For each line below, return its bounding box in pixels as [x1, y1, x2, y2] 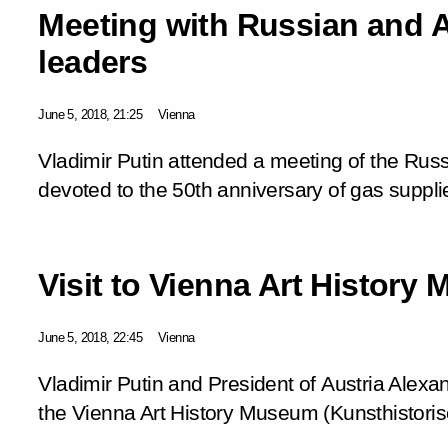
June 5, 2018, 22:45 [38, 329, 142, 345]
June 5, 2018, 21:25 [38, 106, 142, 122]
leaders [38, 43, 148, 80]
